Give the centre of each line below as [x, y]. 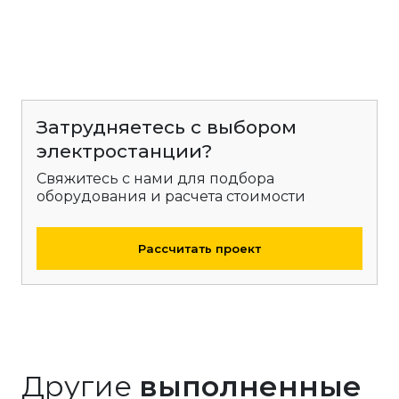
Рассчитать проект [199, 248]
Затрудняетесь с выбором [167, 127]
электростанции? [124, 151]
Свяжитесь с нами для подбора [155, 179]
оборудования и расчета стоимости [171, 196]
